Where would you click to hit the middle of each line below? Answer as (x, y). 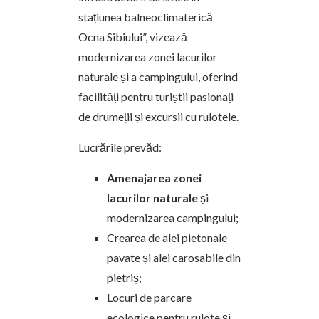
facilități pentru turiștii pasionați (156, 96)
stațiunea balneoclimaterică (146, 17)
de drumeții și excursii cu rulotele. (158, 116)
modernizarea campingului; (173, 218)
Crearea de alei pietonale (167, 237)
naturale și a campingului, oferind (158, 77)
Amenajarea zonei (154, 178)
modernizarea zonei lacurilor (148, 57)
